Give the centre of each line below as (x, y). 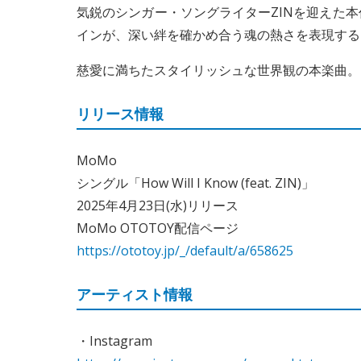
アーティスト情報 (135, 295)
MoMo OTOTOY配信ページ (158, 228)
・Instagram (114, 341)
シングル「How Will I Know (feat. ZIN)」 (195, 183)
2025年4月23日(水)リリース (158, 205)
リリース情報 (120, 114)
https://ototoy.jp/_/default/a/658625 (185, 251)
